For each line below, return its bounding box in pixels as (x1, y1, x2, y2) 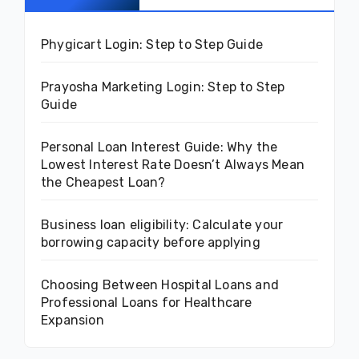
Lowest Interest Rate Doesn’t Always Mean (41, 156, 305, 172)
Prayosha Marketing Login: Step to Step (41, 79, 285, 95)
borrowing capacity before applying (41, 234, 260, 250)
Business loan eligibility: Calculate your (41, 216, 284, 232)
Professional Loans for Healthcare (41, 294, 252, 310)
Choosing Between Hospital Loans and (41, 276, 279, 292)
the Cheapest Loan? (41, 174, 166, 190)
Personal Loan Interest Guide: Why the (41, 139, 278, 155)
